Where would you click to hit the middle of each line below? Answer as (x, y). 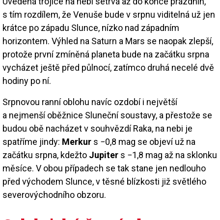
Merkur (78, 141)
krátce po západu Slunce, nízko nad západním (91, 27)
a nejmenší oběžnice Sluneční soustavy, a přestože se (107, 115)
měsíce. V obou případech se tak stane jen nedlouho (104, 168)
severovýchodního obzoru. (54, 194)
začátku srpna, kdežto (46, 155)
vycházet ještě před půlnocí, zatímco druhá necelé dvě (108, 67)
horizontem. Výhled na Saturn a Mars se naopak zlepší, (108, 41)
